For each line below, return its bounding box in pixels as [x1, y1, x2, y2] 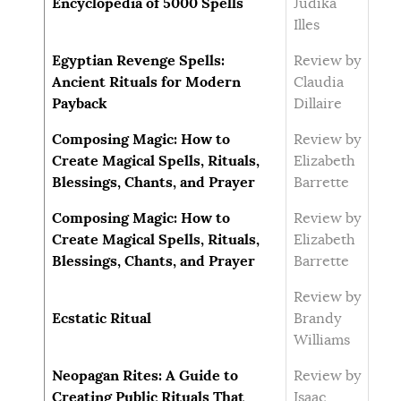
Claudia [294, 73, 344, 91]
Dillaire [294, 95, 342, 113]
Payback [52, 94, 107, 113]
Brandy [294, 310, 341, 328]
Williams [294, 331, 350, 349]
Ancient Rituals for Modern [52, 73, 241, 91]
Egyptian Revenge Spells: [52, 51, 225, 70]
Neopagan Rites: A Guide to [52, 366, 238, 385]
